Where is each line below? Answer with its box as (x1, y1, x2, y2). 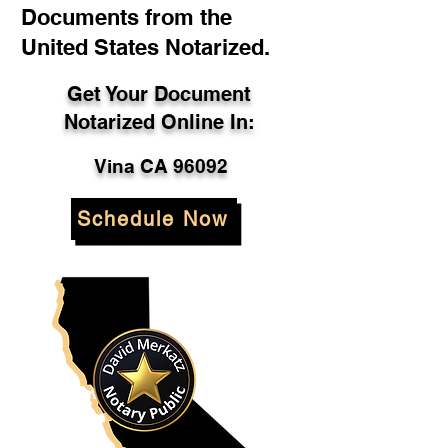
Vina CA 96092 (94, 155, 228, 177)
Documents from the (21, 4, 232, 30)
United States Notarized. (21, 34, 270, 60)
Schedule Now (76, 207, 228, 231)
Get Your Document (67, 82, 251, 106)
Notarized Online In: (63, 110, 255, 134)
